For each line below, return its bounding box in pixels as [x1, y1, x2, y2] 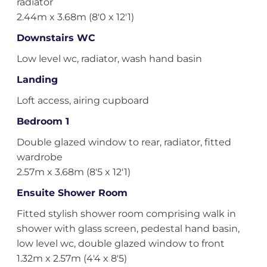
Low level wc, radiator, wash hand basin [16, 53, 202, 64]
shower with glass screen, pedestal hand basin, [16, 223, 240, 234]
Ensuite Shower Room [16, 187, 128, 198]
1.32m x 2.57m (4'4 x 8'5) [16, 253, 127, 264]
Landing [16, 74, 58, 85]
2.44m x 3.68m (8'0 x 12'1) [16, 11, 134, 23]
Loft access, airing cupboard [16, 95, 149, 106]
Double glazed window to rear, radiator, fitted [16, 136, 231, 148]
